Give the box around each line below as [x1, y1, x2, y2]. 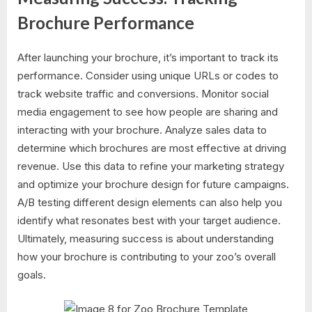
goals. [17, 268, 46, 282]
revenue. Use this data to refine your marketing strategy [17, 159, 284, 173]
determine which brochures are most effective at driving [17, 141, 286, 155]
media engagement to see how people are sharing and [17, 105, 278, 119]
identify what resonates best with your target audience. [17, 214, 281, 228]
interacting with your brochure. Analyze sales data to [17, 123, 267, 137]
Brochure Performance [17, 12, 194, 33]
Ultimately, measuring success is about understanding [17, 232, 274, 246]
